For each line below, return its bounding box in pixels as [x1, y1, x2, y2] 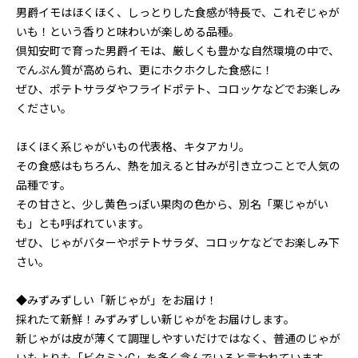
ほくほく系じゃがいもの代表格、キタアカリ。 [16, 141, 250, 153]
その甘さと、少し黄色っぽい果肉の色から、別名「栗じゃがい [16, 198, 328, 211]
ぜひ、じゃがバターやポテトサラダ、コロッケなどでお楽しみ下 [16, 237, 340, 249]
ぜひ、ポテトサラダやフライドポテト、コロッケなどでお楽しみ [16, 83, 340, 96]
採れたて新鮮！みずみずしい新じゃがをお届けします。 [16, 313, 295, 326]
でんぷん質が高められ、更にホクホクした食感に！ [16, 64, 273, 77]
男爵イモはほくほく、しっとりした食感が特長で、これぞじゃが [16, 6, 340, 19]
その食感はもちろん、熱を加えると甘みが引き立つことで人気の [16, 160, 340, 173]
